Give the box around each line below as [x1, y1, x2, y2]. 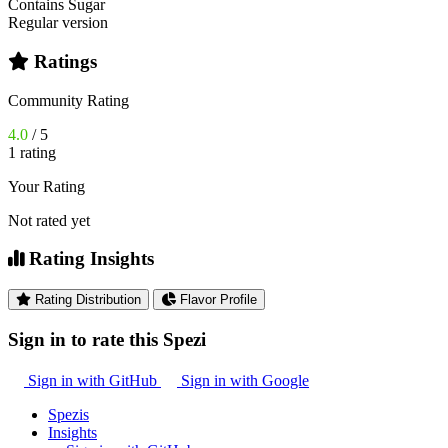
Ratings [29, 50, 97, 72]
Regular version [8, 14, 108, 32]
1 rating [8, 143, 56, 161]
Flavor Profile [176, 292, 257, 308]
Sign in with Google [181, 371, 309, 389]
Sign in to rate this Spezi [8, 328, 206, 350]
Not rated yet [8, 211, 90, 229]
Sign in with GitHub [28, 371, 157, 389]
